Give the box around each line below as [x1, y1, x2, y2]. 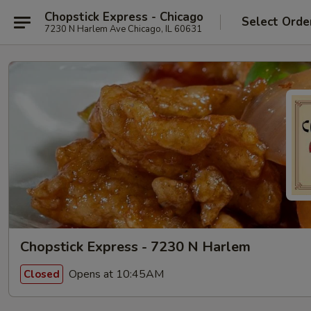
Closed [24, 267, 60, 281]
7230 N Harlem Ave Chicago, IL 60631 [44, 22, 202, 35]
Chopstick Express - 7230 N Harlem [20, 237, 251, 256]
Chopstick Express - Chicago [44, 8, 203, 25]
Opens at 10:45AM [66, 266, 164, 282]
